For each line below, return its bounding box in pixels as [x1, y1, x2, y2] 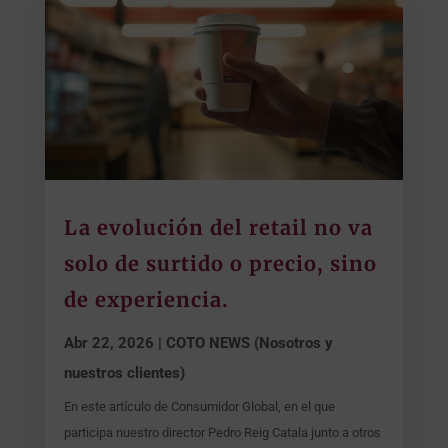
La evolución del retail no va [63, 215, 373, 241]
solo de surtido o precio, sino [63, 251, 377, 277]
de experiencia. [63, 287, 229, 313]
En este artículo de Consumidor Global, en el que [63, 399, 335, 415]
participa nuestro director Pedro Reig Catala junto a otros [63, 425, 381, 441]
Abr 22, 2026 [63, 334, 154, 353]
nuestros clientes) [63, 364, 185, 383]
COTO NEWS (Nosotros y [165, 334, 333, 353]
